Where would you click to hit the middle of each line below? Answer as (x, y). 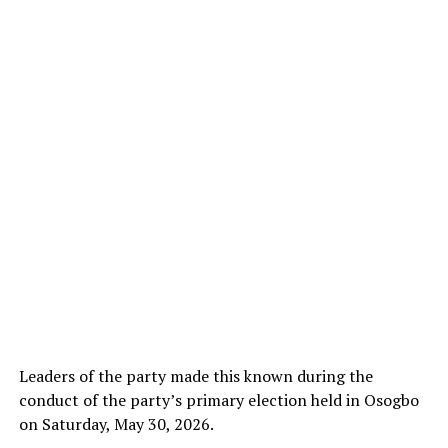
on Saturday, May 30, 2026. (116, 424)
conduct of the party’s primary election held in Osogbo (218, 400)
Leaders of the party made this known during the (195, 376)
